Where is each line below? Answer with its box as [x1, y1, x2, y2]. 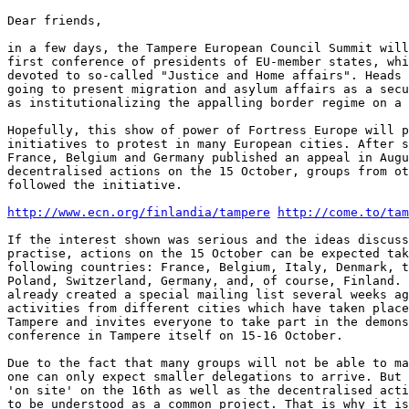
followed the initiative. [7, 178, 183, 192]
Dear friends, [7, 14, 102, 27]
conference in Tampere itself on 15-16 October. [7, 329, 343, 342]
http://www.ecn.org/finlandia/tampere [7, 205, 270, 219]
